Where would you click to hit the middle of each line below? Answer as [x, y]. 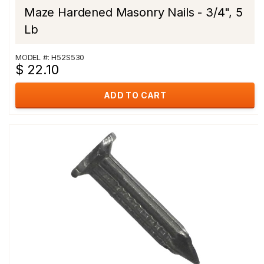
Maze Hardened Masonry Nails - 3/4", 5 [133, 12]
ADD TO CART [135, 95]
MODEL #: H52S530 [50, 57]
